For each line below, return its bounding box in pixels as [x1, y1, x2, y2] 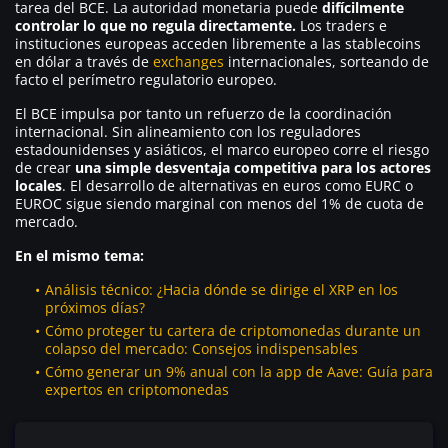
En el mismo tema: [15, 245, 144, 265]
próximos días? [45, 297, 145, 317]
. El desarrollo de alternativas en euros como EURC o [62, 175, 413, 195]
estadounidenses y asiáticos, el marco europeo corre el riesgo [15, 139, 429, 159]
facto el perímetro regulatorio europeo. [15, 69, 277, 89]
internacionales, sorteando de [224, 51, 429, 71]
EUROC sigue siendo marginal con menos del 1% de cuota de [15, 193, 424, 213]
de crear [15, 157, 75, 177]
